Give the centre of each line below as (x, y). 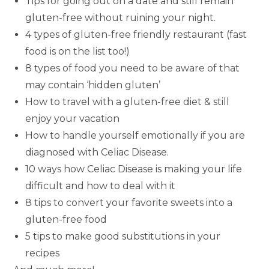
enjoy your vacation (73, 119)
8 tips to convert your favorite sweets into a (129, 203)
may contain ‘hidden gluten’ (93, 85)
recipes (43, 253)
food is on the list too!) (78, 52)
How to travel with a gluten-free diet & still (128, 102)
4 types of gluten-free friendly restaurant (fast (136, 35)
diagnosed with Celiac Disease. (97, 153)
